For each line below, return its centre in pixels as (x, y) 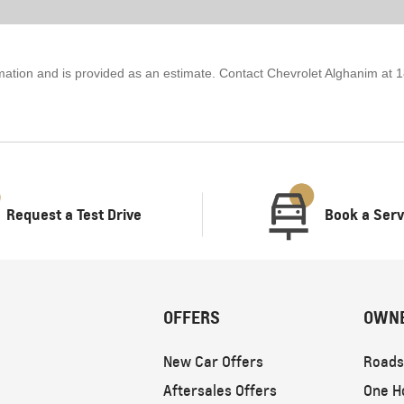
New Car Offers (213, 362)
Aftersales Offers (220, 390)
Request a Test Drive (74, 215)
